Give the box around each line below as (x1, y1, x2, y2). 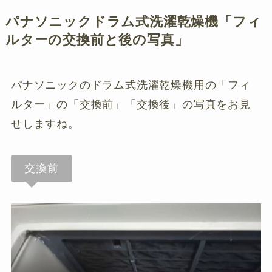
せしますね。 (10, 117, 80, 130)
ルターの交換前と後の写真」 (5, 32, 189, 47)
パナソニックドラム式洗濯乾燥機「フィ (5, 14, 262, 29)
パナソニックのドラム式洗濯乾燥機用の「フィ (10, 78, 251, 91)
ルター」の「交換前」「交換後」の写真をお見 (10, 98, 251, 110)
